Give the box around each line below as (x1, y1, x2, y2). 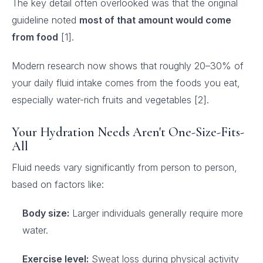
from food (12, 31, 58, 43)
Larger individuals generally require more (69, 207, 243, 219)
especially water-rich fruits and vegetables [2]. (12, 94, 209, 106)
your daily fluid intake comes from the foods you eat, (12, 77, 240, 89)
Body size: (22, 207, 69, 219)
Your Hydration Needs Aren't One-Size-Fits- (12, 124, 244, 140)
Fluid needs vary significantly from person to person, (12, 161, 237, 173)
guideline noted (12, 14, 79, 26)
